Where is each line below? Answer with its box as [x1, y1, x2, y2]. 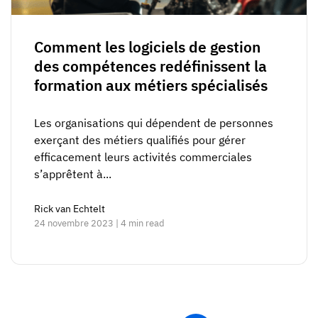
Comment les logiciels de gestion [34, 37, 261, 57]
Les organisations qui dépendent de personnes [34, 116, 273, 131]
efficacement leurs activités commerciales [34, 150, 252, 165]
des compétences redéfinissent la [34, 56, 267, 77]
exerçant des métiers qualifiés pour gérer [34, 133, 246, 148]
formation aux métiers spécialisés [34, 75, 268, 96]
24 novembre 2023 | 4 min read [34, 217, 165, 230]
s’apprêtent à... [34, 167, 111, 182]
